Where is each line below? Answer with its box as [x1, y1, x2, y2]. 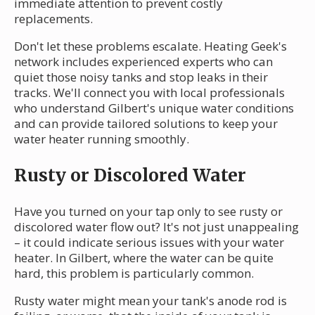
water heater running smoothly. [14, 130, 189, 147]
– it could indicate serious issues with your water [14, 233, 284, 250]
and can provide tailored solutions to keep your [14, 115, 278, 131]
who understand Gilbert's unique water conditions [14, 99, 294, 116]
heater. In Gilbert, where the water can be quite [14, 249, 274, 266]
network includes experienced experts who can [14, 53, 273, 70]
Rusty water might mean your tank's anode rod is [14, 292, 287, 309]
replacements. [14, 10, 93, 27]
